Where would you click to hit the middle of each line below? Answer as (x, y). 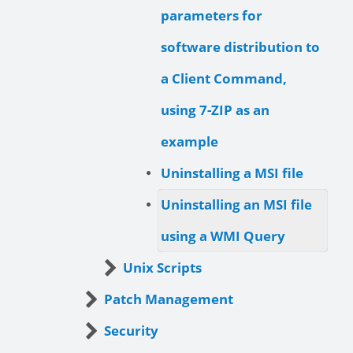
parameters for (212, 16)
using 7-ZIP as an (215, 110)
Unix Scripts (162, 268)
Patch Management (169, 299)
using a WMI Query (223, 236)
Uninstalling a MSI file (232, 173)
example (190, 142)
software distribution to (240, 47)
